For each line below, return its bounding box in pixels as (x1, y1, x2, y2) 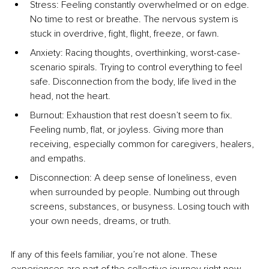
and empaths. (30, 153, 86, 165)
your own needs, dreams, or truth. (30, 215, 171, 228)
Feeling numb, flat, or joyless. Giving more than (30, 124, 226, 136)
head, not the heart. (30, 90, 110, 103)
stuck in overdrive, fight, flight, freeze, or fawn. (30, 28, 219, 40)
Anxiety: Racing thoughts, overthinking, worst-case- (30, 47, 240, 59)
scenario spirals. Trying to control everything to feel (30, 61, 244, 74)
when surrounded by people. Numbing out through (30, 186, 242, 199)
